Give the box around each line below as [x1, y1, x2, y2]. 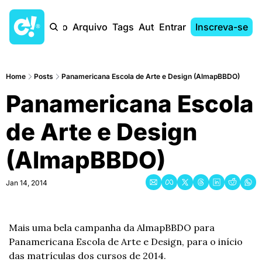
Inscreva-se [195, 21, 248, 33]
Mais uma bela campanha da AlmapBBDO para [9, 222, 215, 233]
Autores [139, 21, 174, 33]
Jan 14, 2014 [6, 178, 47, 187]
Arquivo [73, 21, 108, 33]
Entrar [159, 21, 186, 33]
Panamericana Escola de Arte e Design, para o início [9, 236, 243, 247]
